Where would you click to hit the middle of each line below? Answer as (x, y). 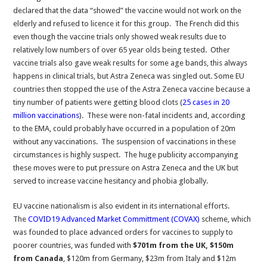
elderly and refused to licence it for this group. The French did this (126, 24)
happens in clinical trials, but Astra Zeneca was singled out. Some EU (129, 76)
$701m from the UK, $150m (184, 245)
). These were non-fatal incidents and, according (163, 115)
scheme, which (226, 219)
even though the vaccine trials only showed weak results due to (120, 37)
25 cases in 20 (206, 102)
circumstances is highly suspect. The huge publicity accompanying (126, 155)
